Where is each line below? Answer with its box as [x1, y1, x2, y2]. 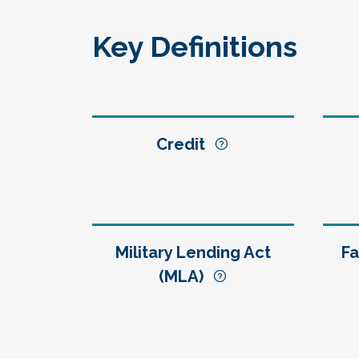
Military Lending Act [115, 243, 271, 262]
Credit [156, 135, 214, 154]
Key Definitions [92, 30, 297, 63]
